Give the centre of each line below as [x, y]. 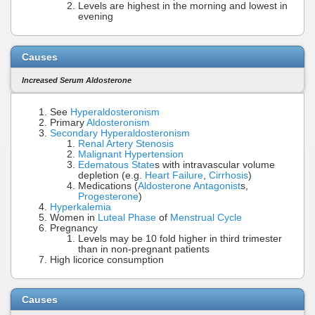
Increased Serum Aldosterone [77, 81]
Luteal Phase [127, 217]
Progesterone [108, 196]
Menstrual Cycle [206, 217]
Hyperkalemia [81, 207]
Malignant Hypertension [131, 154]
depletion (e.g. [111, 175]
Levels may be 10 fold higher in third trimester [180, 238]
